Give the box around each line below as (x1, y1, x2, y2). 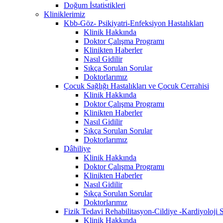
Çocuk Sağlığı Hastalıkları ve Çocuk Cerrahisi (64, 81, 209, 90)
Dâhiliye (64, 144, 91, 153)
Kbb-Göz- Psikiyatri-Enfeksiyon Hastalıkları (64, 18, 204, 27)
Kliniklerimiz (44, 9, 85, 18)
